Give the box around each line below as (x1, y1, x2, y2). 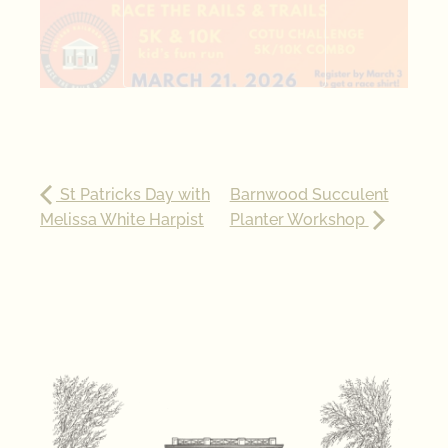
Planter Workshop (229, 209, 369, 229)
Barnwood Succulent (229, 184, 389, 204)
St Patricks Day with (56, 184, 210, 204)
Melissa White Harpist (40, 209, 204, 229)
